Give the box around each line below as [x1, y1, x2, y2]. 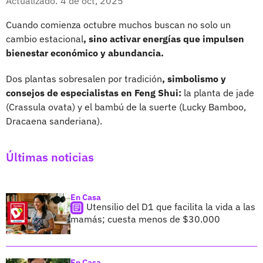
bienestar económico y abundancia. [6, 46, 164, 59]
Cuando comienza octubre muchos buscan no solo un [6, 18, 231, 31]
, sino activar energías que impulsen [83, 32, 244, 45]
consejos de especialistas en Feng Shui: [6, 86, 181, 99]
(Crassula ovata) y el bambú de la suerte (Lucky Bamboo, [6, 100, 246, 113]
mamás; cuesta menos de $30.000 [70, 213, 220, 225]
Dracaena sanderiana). [6, 114, 102, 127]
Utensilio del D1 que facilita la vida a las [86, 200, 255, 213]
